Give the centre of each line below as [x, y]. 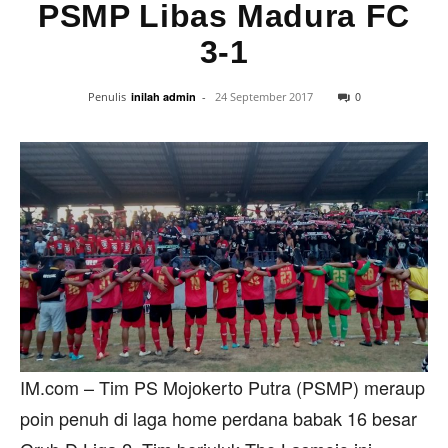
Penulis [106, 96]
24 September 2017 [263, 96]
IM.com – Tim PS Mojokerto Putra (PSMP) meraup [222, 387]
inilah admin [163, 96]
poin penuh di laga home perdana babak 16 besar [218, 418]
